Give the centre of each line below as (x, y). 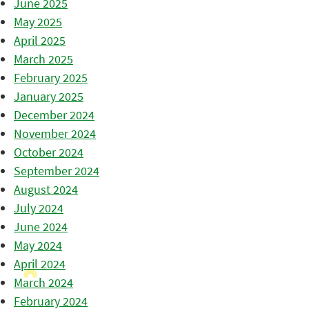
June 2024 (41, 227)
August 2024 (46, 190)
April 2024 (40, 264)
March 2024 (43, 283)
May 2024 (38, 246)
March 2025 (43, 59)
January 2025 (49, 97)
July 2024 (39, 208)
